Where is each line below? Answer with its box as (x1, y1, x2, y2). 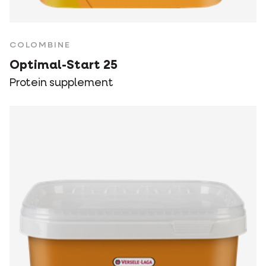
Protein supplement (9, 78, 113, 89)
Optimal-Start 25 (9, 59, 118, 72)
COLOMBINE (9, 41, 71, 50)
